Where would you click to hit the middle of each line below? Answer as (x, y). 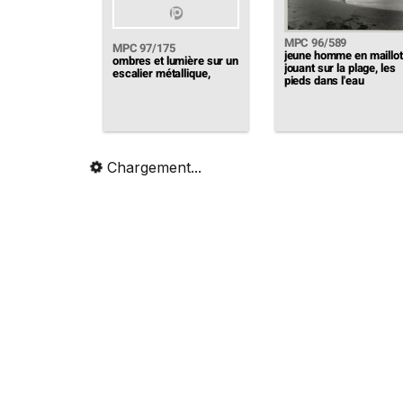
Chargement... (152, 167)
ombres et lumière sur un (175, 61)
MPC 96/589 (315, 42)
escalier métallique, (161, 73)
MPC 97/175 (144, 48)
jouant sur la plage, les (340, 67)
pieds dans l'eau (324, 80)
